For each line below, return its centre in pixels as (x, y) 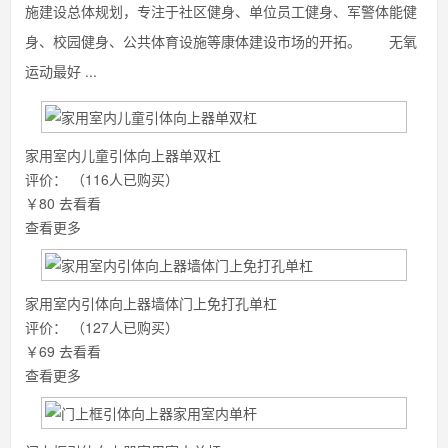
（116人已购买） (125, 179)
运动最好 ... (61, 71)
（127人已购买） (125, 327)
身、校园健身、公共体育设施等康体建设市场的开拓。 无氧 (221, 41)
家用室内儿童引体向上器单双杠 (123, 155)
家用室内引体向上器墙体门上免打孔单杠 (151, 303)
